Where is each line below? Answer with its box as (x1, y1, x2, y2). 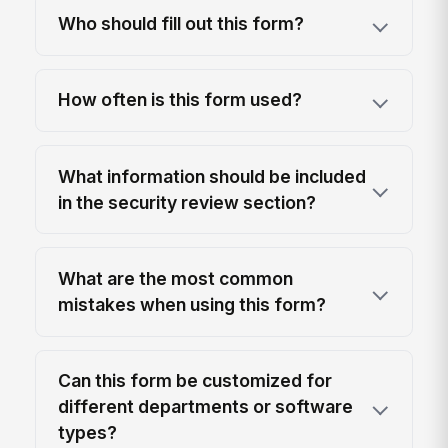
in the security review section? (58, 191, 317, 213)
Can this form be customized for (58, 370, 333, 392)
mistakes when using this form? (58, 294, 327, 316)
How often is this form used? (58, 89, 303, 111)
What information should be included (58, 165, 367, 187)
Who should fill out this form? (58, 12, 305, 34)
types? (58, 422, 118, 444)
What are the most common (58, 268, 294, 290)
